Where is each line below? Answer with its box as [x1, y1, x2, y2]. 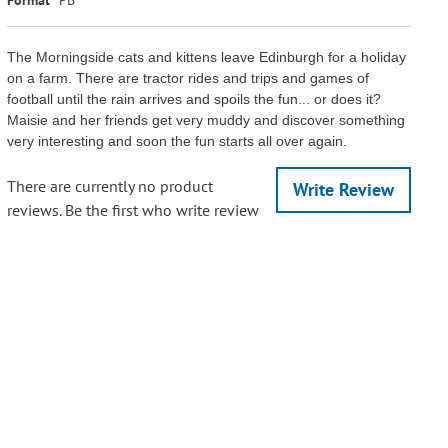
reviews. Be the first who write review [6, 199, 259, 220]
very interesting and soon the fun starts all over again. [6, 132, 347, 149]
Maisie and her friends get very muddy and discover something [6, 111, 405, 128]
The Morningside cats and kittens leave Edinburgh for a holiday [6, 48, 406, 65]
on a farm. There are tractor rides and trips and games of [6, 69, 369, 86]
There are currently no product [6, 175, 213, 196]
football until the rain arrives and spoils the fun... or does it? [6, 90, 381, 107]
